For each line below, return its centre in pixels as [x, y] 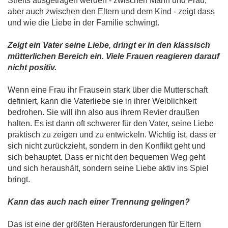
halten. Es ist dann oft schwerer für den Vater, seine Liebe [111, 124]
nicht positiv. [32, 68]
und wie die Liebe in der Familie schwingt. [83, 23]
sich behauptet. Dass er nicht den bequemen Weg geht [106, 157]
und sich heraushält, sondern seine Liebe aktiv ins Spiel [108, 168]
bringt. [19, 180]
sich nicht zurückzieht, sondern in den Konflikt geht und [107, 146]
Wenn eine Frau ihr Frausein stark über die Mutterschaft [108, 90]
